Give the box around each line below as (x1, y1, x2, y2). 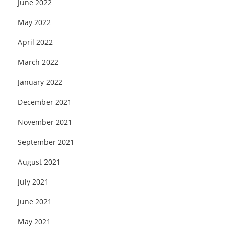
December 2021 (18, 97, 72, 107)
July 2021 (18, 176, 49, 187)
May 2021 (18, 216, 51, 226)
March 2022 (18, 57, 59, 67)
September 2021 (18, 136, 75, 147)
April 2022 (18, 37, 53, 47)
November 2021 (18, 117, 73, 127)
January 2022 (18, 77, 63, 87)
